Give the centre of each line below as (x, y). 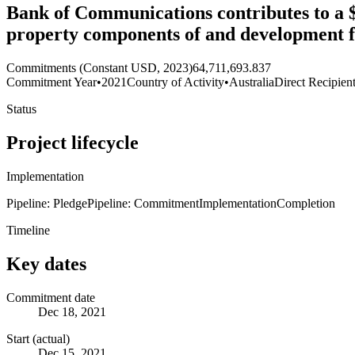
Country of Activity (176, 82)
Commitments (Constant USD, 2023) (99, 68)
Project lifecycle (73, 142)
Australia (252, 82)
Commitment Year (52, 82)
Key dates (46, 263)
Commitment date (51, 297)
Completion (306, 203)
